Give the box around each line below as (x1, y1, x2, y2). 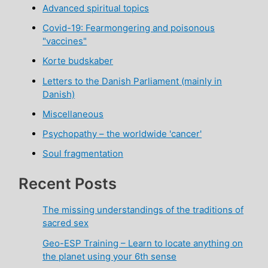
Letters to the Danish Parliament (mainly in (42, 75, 223, 87)
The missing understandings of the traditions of (42, 203, 244, 215)
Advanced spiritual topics (42, 2, 150, 14)
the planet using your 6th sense (42, 250, 177, 262)
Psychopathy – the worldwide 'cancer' (42, 128, 202, 140)
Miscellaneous (42, 108, 104, 120)
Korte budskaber (42, 55, 114, 67)
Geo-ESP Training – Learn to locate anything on (42, 237, 243, 249)
